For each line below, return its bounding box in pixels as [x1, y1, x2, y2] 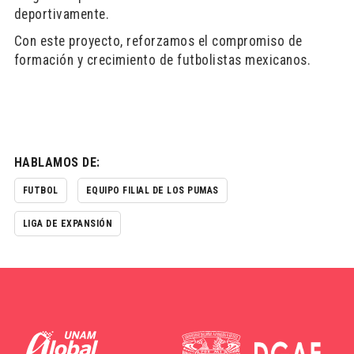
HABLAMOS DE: [13, 155, 100, 170]
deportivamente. [13, 6, 110, 22]
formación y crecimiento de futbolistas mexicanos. [13, 52, 311, 68]
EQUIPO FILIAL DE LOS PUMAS [85, 185, 219, 196]
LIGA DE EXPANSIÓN [22, 218, 113, 229]
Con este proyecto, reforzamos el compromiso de [13, 33, 303, 49]
